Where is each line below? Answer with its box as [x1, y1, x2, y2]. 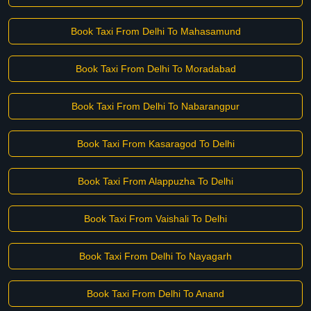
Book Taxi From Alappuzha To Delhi [78, 176, 233, 187]
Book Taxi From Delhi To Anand [87, 288, 224, 299]
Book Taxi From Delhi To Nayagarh [79, 251, 232, 262]
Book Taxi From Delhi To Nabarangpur [72, 101, 239, 112]
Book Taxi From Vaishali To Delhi [84, 213, 227, 224]
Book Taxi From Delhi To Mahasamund [70, 26, 241, 37]
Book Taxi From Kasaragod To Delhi [76, 138, 235, 149]
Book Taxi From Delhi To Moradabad [75, 63, 236, 74]
